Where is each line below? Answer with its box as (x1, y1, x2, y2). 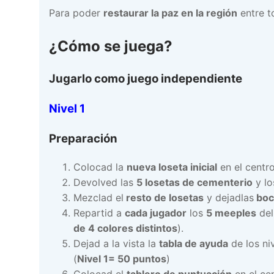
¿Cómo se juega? (49, 37, 172, 55)
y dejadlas (204, 191, 254, 204)
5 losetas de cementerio (136, 176, 253, 188)
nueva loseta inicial (127, 160, 217, 173)
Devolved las (73, 176, 136, 188)
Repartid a (73, 206, 125, 219)
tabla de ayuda (159, 237, 228, 250)
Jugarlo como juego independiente (49, 72, 242, 86)
